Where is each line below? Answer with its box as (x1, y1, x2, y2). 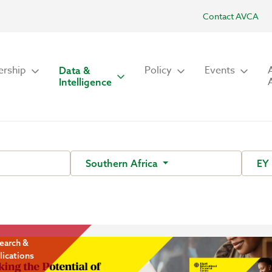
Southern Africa (85, 157, 160, 169)
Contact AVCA (203, 10, 259, 22)
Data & (59, 64, 90, 76)
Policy (144, 63, 172, 78)
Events (205, 63, 235, 78)
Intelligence (59, 76, 112, 88)
